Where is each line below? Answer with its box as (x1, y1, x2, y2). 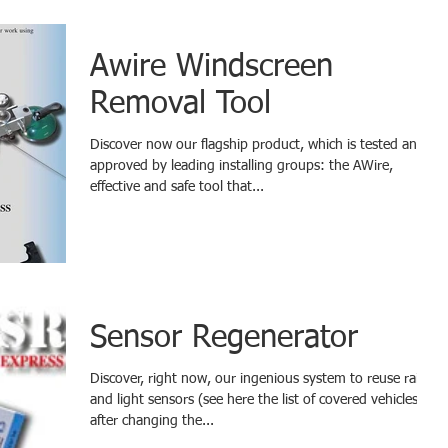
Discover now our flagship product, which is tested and (90, 137, 425, 152)
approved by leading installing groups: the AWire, (90, 158, 393, 173)
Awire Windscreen (90, 51, 333, 83)
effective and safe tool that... (90, 179, 264, 194)
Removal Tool (90, 88, 271, 120)
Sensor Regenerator (90, 322, 358, 354)
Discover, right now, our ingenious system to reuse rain (90, 371, 427, 386)
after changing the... (90, 413, 214, 428)
